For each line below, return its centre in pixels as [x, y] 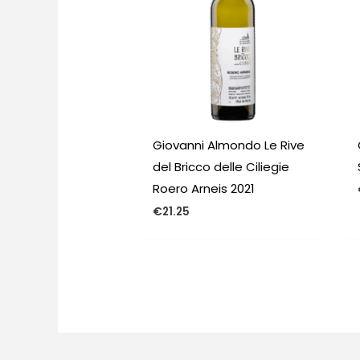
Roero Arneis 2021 [204, 188]
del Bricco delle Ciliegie [221, 166]
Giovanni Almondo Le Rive [229, 145]
